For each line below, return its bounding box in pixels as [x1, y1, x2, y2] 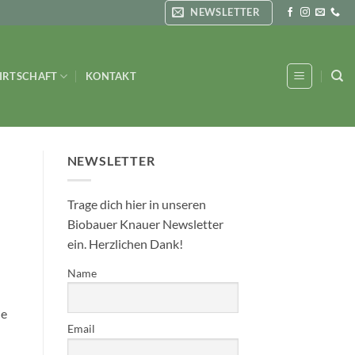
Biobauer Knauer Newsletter [67, 216, 223, 231]
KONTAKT [86, 70, 136, 82]
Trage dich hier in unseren [67, 196, 206, 212]
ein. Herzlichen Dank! [67, 235, 183, 251]
